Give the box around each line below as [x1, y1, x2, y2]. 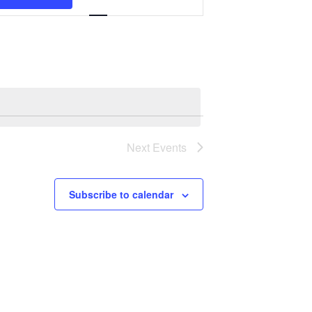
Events [153, 139, 187, 155]
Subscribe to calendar [69, 187, 173, 201]
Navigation [136, 3, 225, 27]
